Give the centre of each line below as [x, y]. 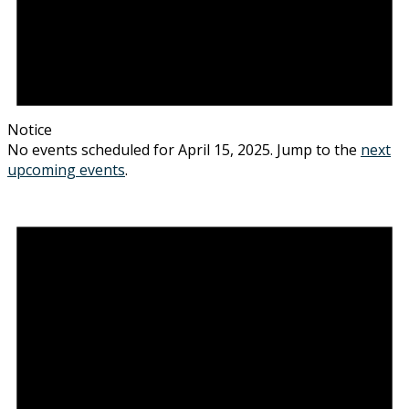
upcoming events [66, 169]
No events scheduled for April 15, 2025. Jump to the [184, 149]
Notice [30, 129]
